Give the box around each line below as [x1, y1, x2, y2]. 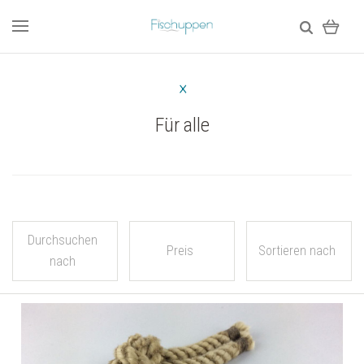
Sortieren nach [258, 243, 336, 258]
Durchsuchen [28, 232, 97, 248]
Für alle [154, 114, 210, 136]
